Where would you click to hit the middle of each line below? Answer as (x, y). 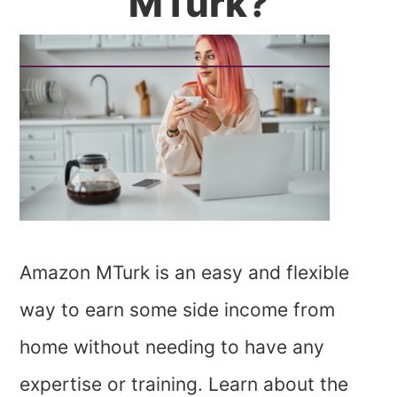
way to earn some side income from (178, 310)
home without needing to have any (172, 347)
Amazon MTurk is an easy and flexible (185, 272)
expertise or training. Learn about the (184, 384)
